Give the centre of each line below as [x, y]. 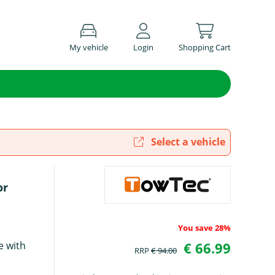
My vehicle [88, 47]
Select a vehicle [187, 142]
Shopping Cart [204, 47]
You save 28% [204, 228]
